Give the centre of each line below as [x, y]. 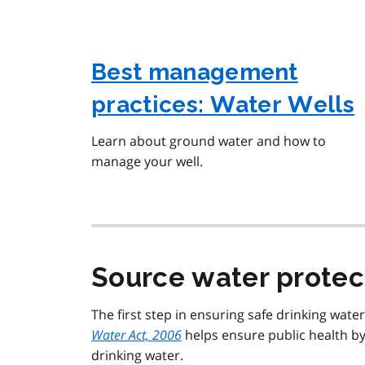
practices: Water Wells [223, 105]
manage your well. [147, 162]
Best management [195, 73]
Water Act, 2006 [136, 335]
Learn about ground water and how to [209, 141]
